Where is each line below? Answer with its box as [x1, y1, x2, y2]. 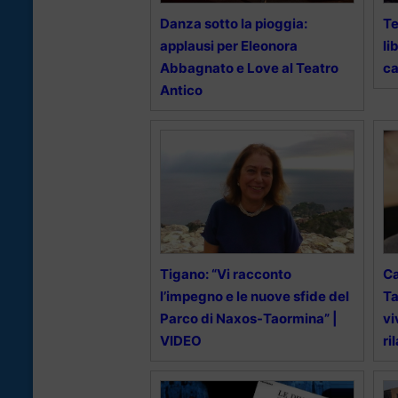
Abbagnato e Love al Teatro [160, 59, 338, 76]
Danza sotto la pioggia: [160, 14, 307, 32]
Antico [160, 81, 203, 99]
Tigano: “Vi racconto [160, 265, 291, 283]
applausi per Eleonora [160, 36, 298, 54]
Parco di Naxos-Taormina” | [160, 309, 338, 327]
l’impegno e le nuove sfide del [160, 287, 349, 305]
